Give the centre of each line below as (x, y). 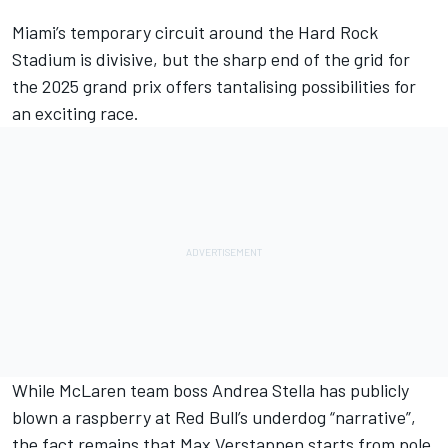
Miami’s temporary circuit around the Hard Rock (195, 31)
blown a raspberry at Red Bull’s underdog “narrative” (211, 416)
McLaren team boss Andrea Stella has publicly (234, 389)
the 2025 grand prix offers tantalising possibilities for (214, 85)
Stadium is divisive (82, 58)
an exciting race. (75, 112)
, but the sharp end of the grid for (281, 58)
